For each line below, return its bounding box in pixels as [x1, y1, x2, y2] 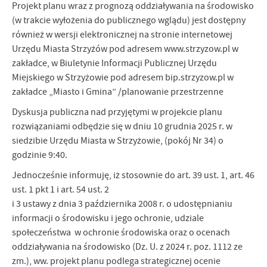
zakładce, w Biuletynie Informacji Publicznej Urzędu [12, 57, 217, 69]
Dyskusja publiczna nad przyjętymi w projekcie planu [12, 106, 222, 118]
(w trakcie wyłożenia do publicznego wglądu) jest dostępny [12, 14, 246, 26]
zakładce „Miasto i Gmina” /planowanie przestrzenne [12, 86, 225, 98]
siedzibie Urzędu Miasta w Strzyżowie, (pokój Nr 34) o [12, 135, 223, 147]
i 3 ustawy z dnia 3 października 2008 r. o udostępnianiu [12, 198, 232, 210]
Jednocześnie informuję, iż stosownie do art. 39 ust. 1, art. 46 [12, 169, 254, 181]
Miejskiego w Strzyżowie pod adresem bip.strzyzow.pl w [12, 72, 234, 83]
